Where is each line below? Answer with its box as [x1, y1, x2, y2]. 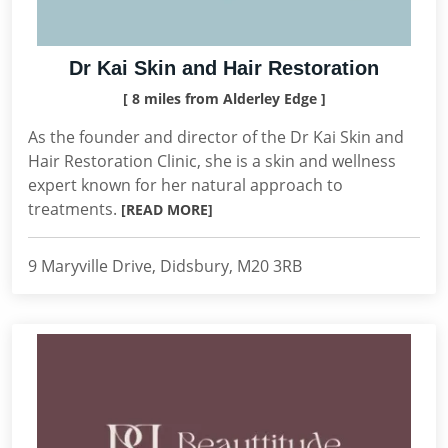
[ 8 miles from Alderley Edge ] [122, 89, 326, 108]
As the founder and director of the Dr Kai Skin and [28, 126, 404, 148]
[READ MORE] [121, 200, 213, 219]
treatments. [28, 198, 121, 220]
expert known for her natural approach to [28, 174, 343, 196]
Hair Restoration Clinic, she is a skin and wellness [28, 150, 396, 172]
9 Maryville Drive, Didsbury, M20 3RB [28, 255, 302, 277]
